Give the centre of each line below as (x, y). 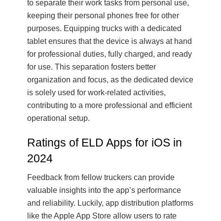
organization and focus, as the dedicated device (110, 79)
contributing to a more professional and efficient (110, 105)
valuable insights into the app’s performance (104, 190)
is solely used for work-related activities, (96, 92)
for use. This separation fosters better (92, 67)
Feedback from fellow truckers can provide (101, 177)
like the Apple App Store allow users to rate (102, 216)
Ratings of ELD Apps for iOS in (105, 142)
